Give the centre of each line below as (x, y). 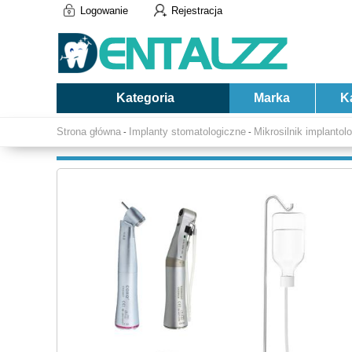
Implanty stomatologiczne (187, 132)
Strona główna (89, 132)
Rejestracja (197, 11)
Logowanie (104, 11)
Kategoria (145, 98)
